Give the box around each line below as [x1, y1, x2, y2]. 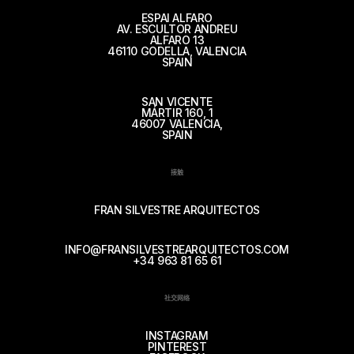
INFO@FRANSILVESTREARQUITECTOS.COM [65, 243, 289, 256]
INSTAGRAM [145, 329, 209, 342]
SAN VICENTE [141, 95, 213, 108]
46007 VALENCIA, [131, 117, 223, 130]
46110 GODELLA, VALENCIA [107, 44, 247, 58]
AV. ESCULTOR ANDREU [116, 22, 238, 36]
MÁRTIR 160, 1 [141, 106, 213, 119]
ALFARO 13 [149, 33, 205, 47]
